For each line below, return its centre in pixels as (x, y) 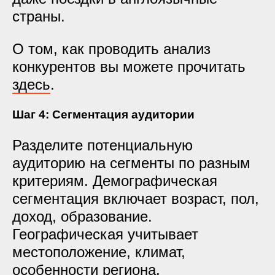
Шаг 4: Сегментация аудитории (103, 114)
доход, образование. (82, 216)
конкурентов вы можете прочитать (129, 67)
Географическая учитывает (105, 234)
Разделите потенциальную (103, 145)
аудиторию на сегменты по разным (131, 163)
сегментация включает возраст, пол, (136, 199)
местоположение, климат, (99, 252)
